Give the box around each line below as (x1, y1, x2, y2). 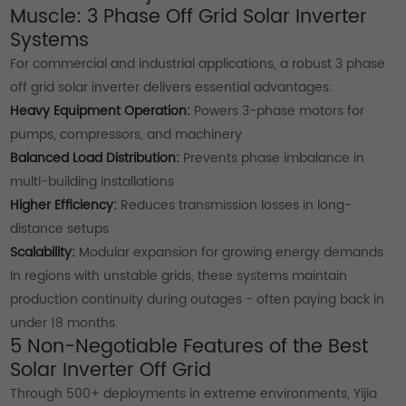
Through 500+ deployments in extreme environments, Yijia (10, 382, 378, 404)
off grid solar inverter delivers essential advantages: (10, 76, 333, 98)
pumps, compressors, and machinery (10, 123, 243, 145)
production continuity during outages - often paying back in (10, 288, 385, 310)
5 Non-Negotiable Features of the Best (10, 331, 369, 362)
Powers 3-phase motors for (190, 100, 365, 121)
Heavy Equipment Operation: (10, 100, 191, 121)
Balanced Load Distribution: (10, 147, 180, 169)
